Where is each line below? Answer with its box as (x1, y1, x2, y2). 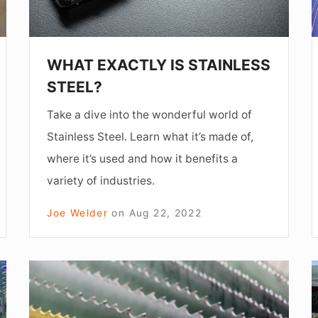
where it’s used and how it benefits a (47, 151, 238, 165)
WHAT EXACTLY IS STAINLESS (47, 55, 271, 74)
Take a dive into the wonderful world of (47, 107, 253, 121)
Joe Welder (47, 207, 109, 219)
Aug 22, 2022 (128, 207, 202, 219)
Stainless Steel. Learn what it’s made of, (47, 129, 254, 143)
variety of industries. (47, 173, 155, 187)
